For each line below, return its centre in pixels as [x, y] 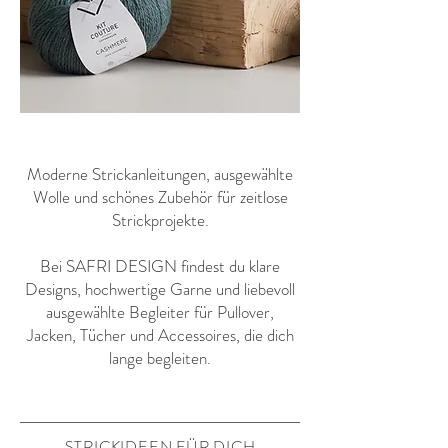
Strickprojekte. [160, 220]
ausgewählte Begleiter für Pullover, [160, 312]
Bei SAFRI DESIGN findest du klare [160, 266]
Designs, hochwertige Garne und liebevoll [160, 289]
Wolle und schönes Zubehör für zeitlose [160, 197]
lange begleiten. [160, 358]
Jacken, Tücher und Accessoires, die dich [160, 335]
